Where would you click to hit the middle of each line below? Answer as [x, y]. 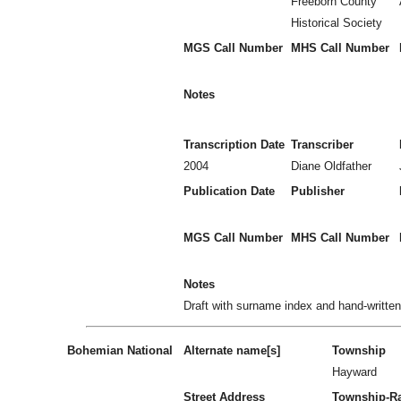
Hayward [354, 372]
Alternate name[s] [232, 350]
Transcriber [322, 145]
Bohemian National [120, 350]
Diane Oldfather [331, 166]
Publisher [318, 191]
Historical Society [337, 23]
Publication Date [229, 191]
